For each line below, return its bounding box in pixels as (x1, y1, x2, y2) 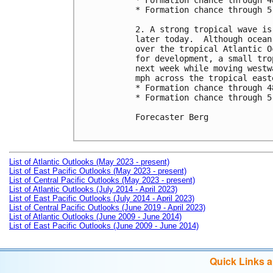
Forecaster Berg (135, 112, 208, 122)
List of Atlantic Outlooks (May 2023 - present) (9, 157, 169, 166)
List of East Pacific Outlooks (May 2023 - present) (9, 166, 186, 175)
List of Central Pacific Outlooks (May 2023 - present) (9, 175, 195, 185)
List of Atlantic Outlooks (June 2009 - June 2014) (9, 211, 182, 221)
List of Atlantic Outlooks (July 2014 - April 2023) (9, 184, 177, 194)
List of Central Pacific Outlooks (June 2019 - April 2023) (9, 202, 205, 212)
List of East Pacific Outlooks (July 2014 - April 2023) (9, 193, 194, 203)
